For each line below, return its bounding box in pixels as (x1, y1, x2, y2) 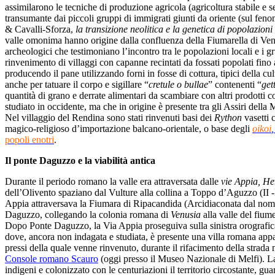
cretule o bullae (149, 79, 208, 90)
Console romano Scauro (5, 253, 98, 264)
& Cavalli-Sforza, (5, 23, 76, 34)
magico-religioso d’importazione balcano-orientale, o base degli (5, 123, 252, 134)
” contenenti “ (208, 79, 261, 90)
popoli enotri (5, 134, 54, 145)
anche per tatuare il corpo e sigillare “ (5, 79, 149, 90)
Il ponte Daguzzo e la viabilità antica (5, 155, 155, 166)
